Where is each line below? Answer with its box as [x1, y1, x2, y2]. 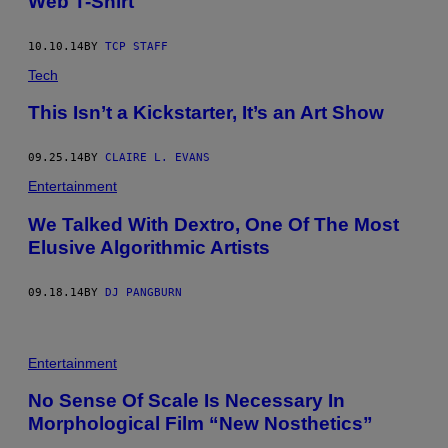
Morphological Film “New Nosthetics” [28, 413, 373, 435]
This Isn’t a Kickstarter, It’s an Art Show [28, 102, 384, 124]
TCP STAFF [105, 39, 168, 53]
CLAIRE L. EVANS [105, 151, 210, 165]
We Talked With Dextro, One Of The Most [28, 213, 399, 235]
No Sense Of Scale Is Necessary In [28, 390, 345, 412]
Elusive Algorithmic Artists [28, 236, 270, 258]
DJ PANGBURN [105, 285, 182, 299]
